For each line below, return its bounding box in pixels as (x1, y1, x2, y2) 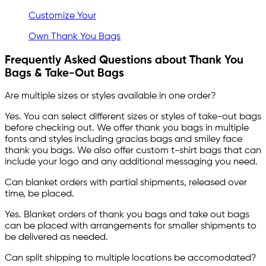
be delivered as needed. (5, 233, 108, 243)
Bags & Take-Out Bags (5, 68, 124, 79)
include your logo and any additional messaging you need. (5, 157, 260, 167)
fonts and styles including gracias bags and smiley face (5, 135, 242, 145)
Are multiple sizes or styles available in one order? (5, 91, 216, 102)
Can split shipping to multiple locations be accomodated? (5, 254, 256, 264)
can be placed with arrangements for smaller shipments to (5, 221, 256, 232)
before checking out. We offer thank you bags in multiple (5, 123, 249, 134)
